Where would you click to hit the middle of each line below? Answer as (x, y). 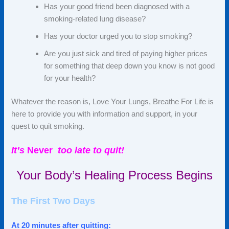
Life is (203, 102)
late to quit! (98, 151)
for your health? (71, 78)
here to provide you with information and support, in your (105, 114)
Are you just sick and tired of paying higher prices (126, 54)
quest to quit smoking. (48, 127)
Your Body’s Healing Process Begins (114, 175)
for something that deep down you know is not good (130, 66)
